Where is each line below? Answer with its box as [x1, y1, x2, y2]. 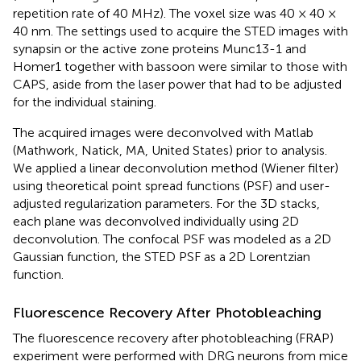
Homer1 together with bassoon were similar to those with [13, 59, 347, 74]
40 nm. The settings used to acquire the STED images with [13, 23, 348, 39]
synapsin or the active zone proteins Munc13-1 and [13, 41, 306, 56]
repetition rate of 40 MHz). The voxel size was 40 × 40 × [13, 6, 336, 21]
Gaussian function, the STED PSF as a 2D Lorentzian [13, 249, 310, 264]
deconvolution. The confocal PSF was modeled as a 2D [13, 231, 331, 247]
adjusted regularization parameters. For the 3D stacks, [13, 196, 320, 211]
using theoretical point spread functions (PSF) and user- [13, 178, 330, 193]
